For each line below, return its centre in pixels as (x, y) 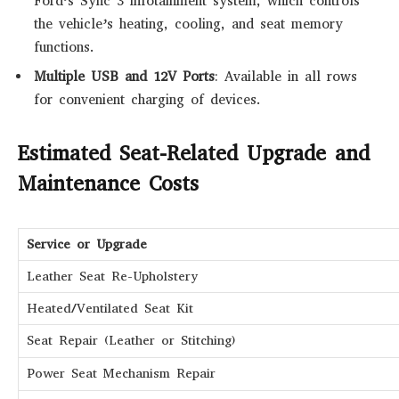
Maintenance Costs (108, 184)
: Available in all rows (286, 76)
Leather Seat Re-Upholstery (112, 277)
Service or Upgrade (87, 244)
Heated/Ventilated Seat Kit (110, 309)
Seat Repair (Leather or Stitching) (131, 341)
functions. (64, 48)
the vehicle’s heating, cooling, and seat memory (188, 24)
